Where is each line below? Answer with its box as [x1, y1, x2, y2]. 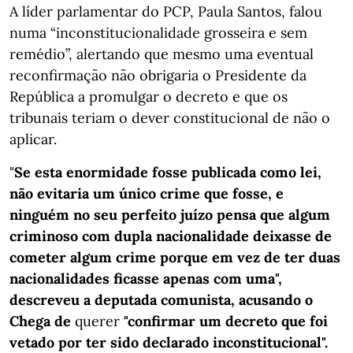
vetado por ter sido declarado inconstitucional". [9, 333, 328, 351]
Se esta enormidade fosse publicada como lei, [14, 163, 321, 181]
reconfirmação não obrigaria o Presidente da [9, 66, 307, 84]
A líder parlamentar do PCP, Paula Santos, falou [9, 2, 322, 20]
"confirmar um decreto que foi [120, 312, 328, 330]
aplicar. [9, 130, 57, 148]
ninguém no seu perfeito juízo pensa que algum [9, 206, 330, 224]
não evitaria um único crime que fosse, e [9, 184, 284, 203]
